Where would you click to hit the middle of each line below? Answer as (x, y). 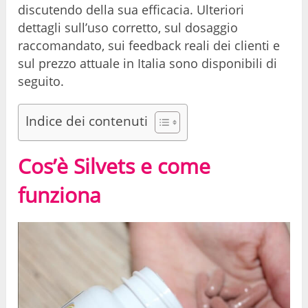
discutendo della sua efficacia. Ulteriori (131, 10)
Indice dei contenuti (87, 121)
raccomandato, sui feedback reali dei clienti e (149, 46)
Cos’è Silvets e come (114, 166)
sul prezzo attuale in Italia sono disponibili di (148, 64)
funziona (60, 195)
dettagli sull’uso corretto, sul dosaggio (128, 28)
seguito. (41, 81)
